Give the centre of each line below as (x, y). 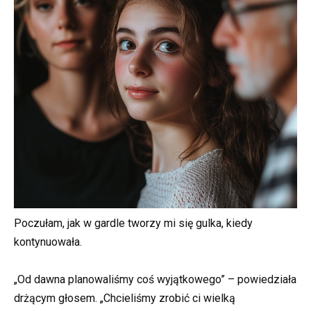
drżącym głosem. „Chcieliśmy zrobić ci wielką (125, 299)
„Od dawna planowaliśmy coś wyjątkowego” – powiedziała (155, 280)
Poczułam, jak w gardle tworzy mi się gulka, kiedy (133, 223)
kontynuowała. (48, 242)
